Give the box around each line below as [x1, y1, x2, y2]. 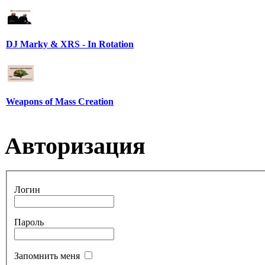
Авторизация [5, 132, 146, 159]
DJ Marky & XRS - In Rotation [6, 38, 134, 49]
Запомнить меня [14, 250, 80, 261]
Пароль [14, 216, 44, 227]
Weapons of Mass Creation [6, 96, 114, 106]
